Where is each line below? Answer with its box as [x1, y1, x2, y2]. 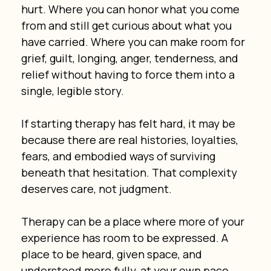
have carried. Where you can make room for [21, 34, 247, 49]
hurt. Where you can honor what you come [21, 1, 242, 16]
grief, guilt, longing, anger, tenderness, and [21, 50, 241, 65]
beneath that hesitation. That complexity [21, 165, 240, 180]
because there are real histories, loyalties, [21, 132, 241, 147]
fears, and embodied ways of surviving [21, 148, 218, 163]
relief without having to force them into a [21, 67, 237, 82]
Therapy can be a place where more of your [21, 214, 247, 229]
